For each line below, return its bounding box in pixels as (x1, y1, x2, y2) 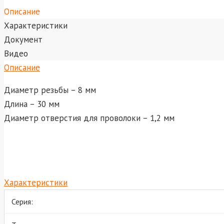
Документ (4, 33, 42, 45)
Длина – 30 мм (4, 98, 59, 109)
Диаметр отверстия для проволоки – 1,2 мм (4, 112, 174, 123)
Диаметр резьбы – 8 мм (4, 84, 96, 95)
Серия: (11, 196, 33, 206)
